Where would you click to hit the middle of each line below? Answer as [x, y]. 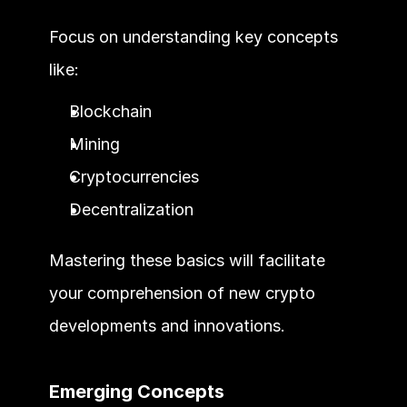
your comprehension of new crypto [182, 293]
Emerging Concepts [136, 391]
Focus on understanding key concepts [193, 36]
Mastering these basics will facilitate [187, 260]
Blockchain [110, 111]
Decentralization [131, 209]
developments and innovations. [167, 325]
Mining [94, 144]
